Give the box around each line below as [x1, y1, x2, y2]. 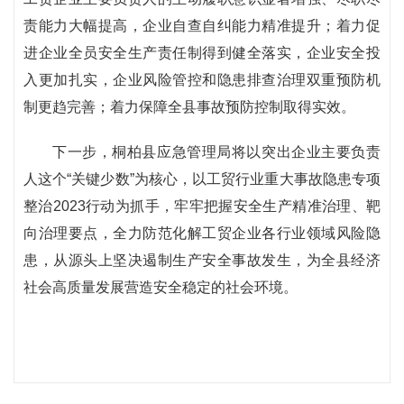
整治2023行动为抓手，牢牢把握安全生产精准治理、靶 [23, 198, 381, 214]
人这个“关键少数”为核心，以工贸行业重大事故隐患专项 [23, 171, 381, 187]
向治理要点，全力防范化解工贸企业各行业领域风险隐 [23, 225, 381, 241]
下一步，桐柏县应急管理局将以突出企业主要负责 [52, 144, 381, 160]
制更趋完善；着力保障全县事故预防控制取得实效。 [23, 99, 355, 115]
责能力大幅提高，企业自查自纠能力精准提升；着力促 [23, 18, 381, 33]
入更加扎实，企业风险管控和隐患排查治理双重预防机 [23, 72, 381, 87]
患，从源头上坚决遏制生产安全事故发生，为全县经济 [23, 252, 381, 268]
